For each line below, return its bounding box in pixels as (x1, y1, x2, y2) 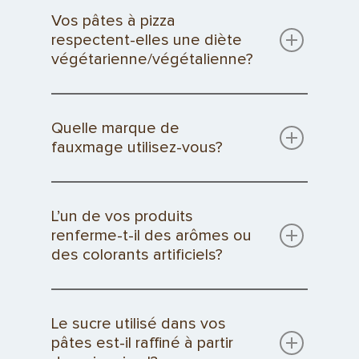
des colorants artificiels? (51, 247, 223, 264)
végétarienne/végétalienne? (51, 51, 253, 68)
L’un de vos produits (51, 208, 193, 225)
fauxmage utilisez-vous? (51, 139, 223, 156)
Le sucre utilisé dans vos (51, 316, 226, 333)
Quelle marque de (51, 120, 179, 137)
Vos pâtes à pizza (51, 13, 175, 30)
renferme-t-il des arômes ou (51, 228, 252, 244)
